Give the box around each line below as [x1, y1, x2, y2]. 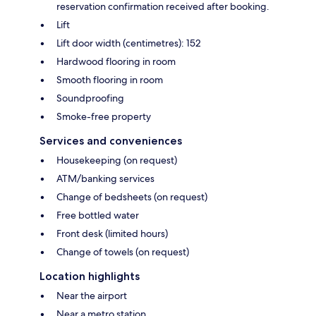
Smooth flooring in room [56, 73, 163, 87]
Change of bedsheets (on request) [56, 190, 207, 204]
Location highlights [39, 269, 140, 284]
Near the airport [56, 289, 127, 303]
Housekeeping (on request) [56, 154, 177, 167]
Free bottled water [56, 209, 139, 222]
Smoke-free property [56, 110, 151, 123]
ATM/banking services [56, 172, 154, 186]
